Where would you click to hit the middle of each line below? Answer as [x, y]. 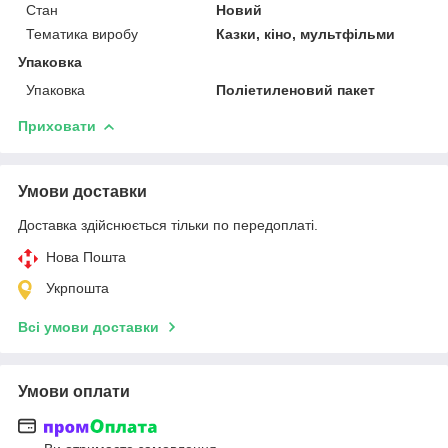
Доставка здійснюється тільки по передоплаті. [168, 224]
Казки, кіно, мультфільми [306, 33]
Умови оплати [74, 391]
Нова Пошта [86, 256]
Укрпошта [77, 287]
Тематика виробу [82, 33]
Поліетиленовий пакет [296, 89]
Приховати [57, 125]
